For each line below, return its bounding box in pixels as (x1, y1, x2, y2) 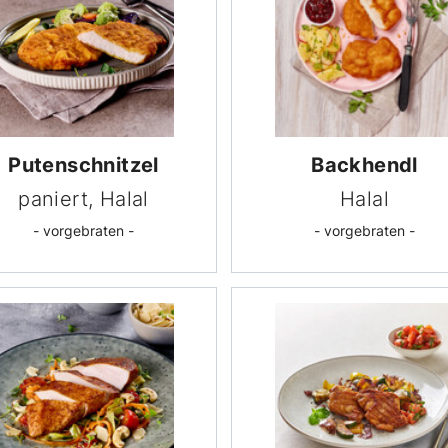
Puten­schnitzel (8, 152, 159, 177)
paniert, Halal (18, 186, 149, 211)
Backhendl (311, 152, 418, 177)
